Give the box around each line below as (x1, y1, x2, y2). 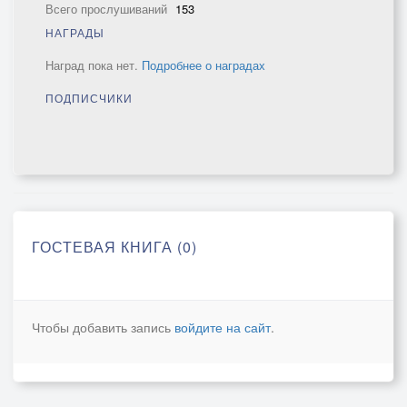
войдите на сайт (174, 318, 271, 336)
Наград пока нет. (45, 56, 142, 74)
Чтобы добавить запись (32, 318, 174, 336)
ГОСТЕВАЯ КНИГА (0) (32, 236, 197, 257)
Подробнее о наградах (142, 56, 265, 74)
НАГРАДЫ (45, 25, 104, 40)
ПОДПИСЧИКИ (45, 90, 133, 105)
